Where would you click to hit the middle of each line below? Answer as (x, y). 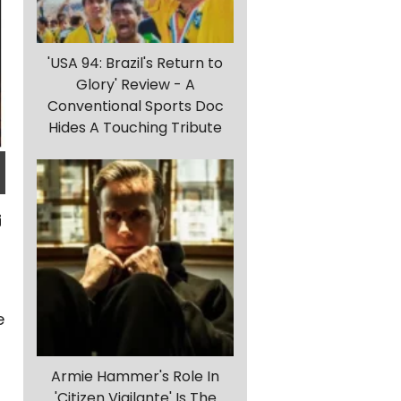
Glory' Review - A (135, 85)
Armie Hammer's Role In (135, 377)
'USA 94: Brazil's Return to (135, 64)
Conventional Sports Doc (135, 107)
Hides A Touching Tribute (135, 128)
